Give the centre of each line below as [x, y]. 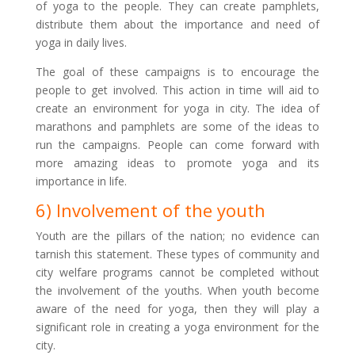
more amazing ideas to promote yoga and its [177, 163]
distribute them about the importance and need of [177, 24]
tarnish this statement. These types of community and [177, 254]
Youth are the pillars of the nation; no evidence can [177, 236]
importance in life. [81, 181]
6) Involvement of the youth [150, 210]
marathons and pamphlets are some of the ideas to [177, 126]
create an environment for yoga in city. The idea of [177, 108]
